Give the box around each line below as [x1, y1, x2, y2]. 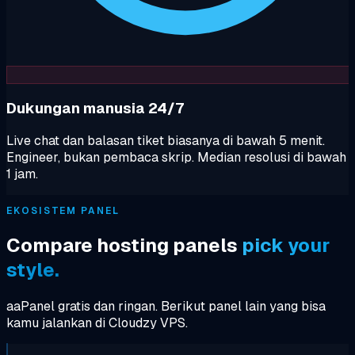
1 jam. [6, 166, 38, 183]
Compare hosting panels [6, 233, 242, 258]
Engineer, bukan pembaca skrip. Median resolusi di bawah [6, 149, 346, 166]
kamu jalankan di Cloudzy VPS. [6, 315, 188, 332]
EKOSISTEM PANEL [6, 204, 120, 218]
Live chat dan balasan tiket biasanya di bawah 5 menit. [6, 132, 325, 150]
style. [6, 258, 59, 283]
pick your [242, 233, 330, 258]
